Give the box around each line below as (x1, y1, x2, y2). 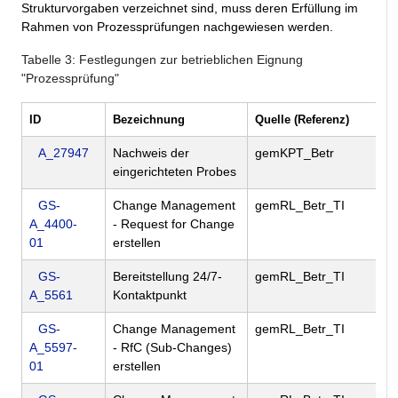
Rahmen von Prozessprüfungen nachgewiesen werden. (21, 20, 337, 35)
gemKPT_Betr (255, 146, 334, 161)
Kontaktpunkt (113, 288, 187, 303)
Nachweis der (113, 146, 189, 161)
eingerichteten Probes (113, 164, 236, 179)
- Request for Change (113, 217, 235, 232)
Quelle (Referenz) (255, 113, 349, 127)
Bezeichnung (113, 113, 185, 127)
